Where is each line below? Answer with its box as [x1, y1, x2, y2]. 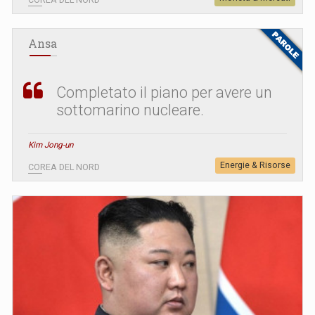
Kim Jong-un [28, 139, 73, 150]
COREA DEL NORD [28, 162, 100, 172]
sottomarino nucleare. [56, 101, 204, 119]
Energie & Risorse [220, 160, 290, 170]
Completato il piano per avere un [56, 83, 272, 101]
